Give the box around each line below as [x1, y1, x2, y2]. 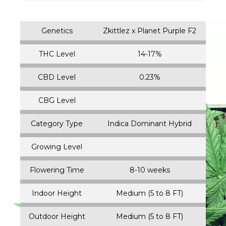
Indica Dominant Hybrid [107, 119, 192, 128]
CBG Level [38, 95, 76, 105]
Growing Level [31, 142, 82, 151]
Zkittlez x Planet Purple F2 [103, 26, 196, 35]
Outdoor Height [28, 211, 85, 221]
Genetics [41, 26, 73, 35]
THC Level [38, 49, 75, 59]
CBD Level [38, 72, 76, 82]
